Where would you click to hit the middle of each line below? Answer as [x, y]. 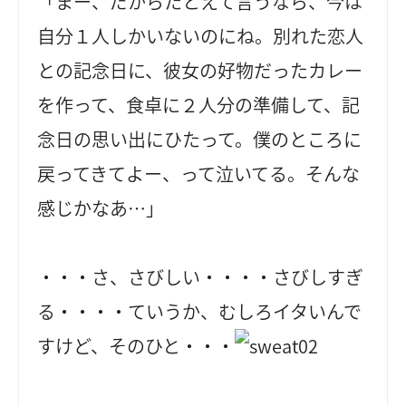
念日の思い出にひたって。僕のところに [200, 140]
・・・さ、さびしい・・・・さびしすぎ [201, 277]
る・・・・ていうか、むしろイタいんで [200, 312]
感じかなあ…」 [101, 208]
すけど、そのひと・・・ [136, 346]
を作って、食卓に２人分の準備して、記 [199, 105]
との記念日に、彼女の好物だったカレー [200, 71]
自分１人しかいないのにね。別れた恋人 [201, 36]
